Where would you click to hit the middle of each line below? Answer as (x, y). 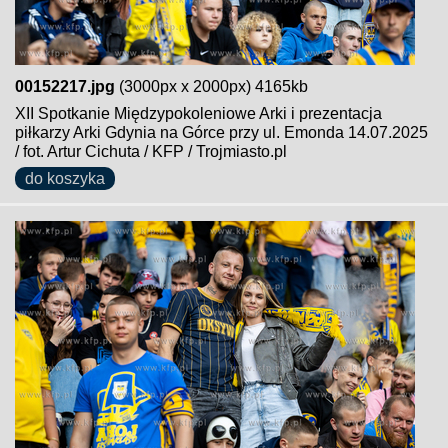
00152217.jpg (65, 86)
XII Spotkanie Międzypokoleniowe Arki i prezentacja (198, 113)
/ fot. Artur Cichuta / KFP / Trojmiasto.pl (151, 151)
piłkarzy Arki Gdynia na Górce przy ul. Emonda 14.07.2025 (221, 132)
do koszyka (65, 178)
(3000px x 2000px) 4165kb (211, 86)
